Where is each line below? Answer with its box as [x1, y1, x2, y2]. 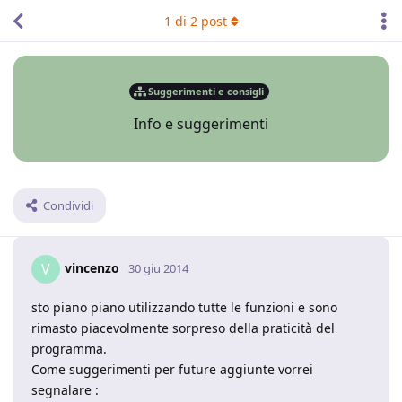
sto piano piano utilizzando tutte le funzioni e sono [31, 299, 337, 316]
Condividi [43, 197, 93, 214]
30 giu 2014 [128, 259, 188, 276]
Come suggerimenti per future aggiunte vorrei [31, 361, 313, 378]
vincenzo [65, 258, 119, 276]
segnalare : [31, 381, 99, 398]
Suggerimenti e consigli [148, 83, 264, 98]
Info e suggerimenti [134, 114, 268, 134]
